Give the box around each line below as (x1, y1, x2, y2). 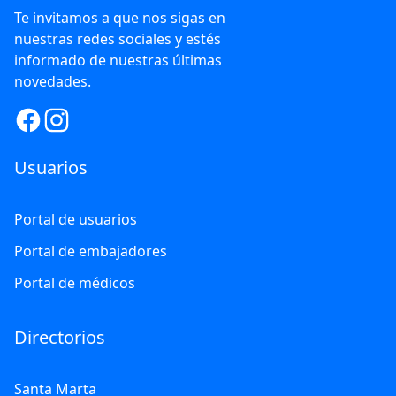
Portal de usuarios (14, 209, 137, 230)
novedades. (14, 72, 91, 92)
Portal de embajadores (14, 241, 167, 262)
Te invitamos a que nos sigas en (14, 8, 225, 28)
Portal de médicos (14, 273, 135, 293)
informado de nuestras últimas (14, 50, 222, 71)
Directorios (14, 325, 105, 350)
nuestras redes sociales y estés (14, 29, 221, 49)
